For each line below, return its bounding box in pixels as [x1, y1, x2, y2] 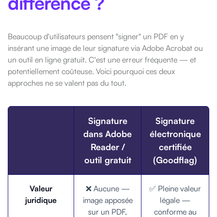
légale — [160, 195, 190, 205]
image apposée [82, 195, 133, 205]
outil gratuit [84, 154, 131, 165]
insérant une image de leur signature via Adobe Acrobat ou [8, 43, 203, 53]
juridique [25, 195, 57, 205]
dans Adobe [83, 128, 132, 139]
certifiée [158, 141, 192, 152]
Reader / [90, 141, 125, 152]
